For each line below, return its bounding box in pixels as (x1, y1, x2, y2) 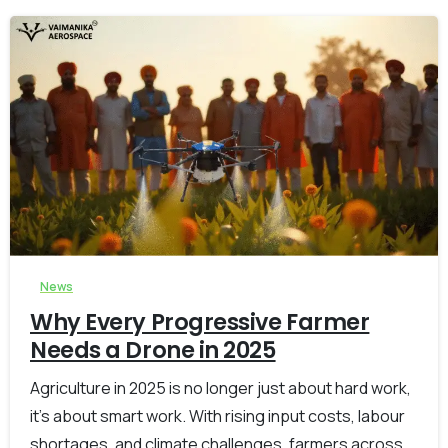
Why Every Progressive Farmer (30, 306, 370, 339)
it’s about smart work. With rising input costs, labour (30, 405, 405, 428)
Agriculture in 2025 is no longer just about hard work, (30, 377, 411, 400)
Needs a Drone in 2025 (30, 334, 276, 367)
